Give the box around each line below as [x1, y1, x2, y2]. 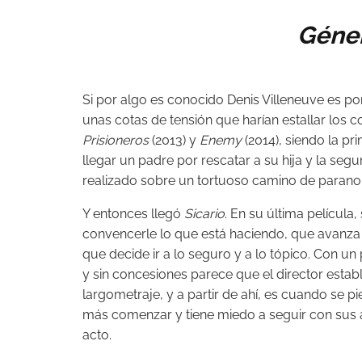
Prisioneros [82, 133, 149, 148]
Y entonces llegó [82, 206, 184, 221]
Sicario [184, 206, 225, 221]
